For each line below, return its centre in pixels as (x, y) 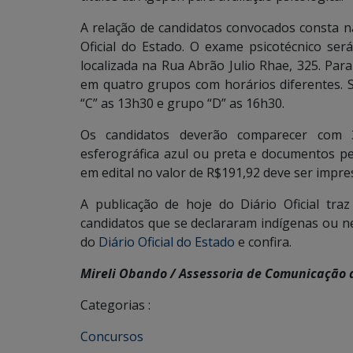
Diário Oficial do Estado (167, 242)
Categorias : (115, 305)
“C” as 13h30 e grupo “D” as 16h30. (182, 103)
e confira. (263, 242)
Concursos (112, 336)
